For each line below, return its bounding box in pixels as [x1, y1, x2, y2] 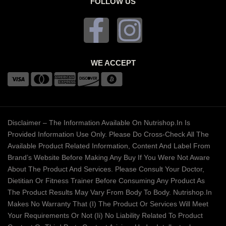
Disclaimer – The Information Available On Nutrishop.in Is [8, 119, 190, 127]
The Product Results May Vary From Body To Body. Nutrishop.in [8, 188, 212, 197]
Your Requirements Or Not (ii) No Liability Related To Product [8, 211, 203, 220]
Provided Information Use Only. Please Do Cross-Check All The [8, 130, 209, 139]
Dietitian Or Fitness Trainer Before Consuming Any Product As [8, 177, 205, 185]
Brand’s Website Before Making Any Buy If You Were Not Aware [8, 153, 210, 162]
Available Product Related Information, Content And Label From [8, 142, 210, 150]
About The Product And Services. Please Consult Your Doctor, [8, 165, 204, 174]
